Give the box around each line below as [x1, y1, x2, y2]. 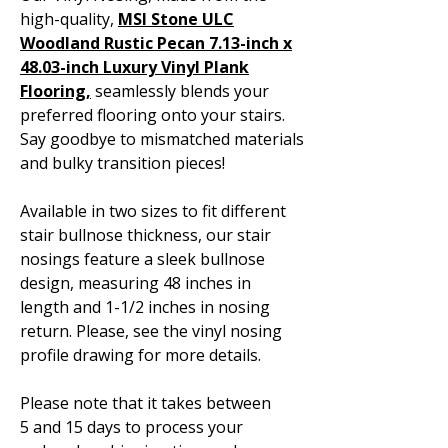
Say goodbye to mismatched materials [20, 128, 304, 150]
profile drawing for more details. [20, 344, 265, 366]
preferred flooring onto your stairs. [20, 104, 285, 126]
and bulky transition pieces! [20, 152, 229, 174]
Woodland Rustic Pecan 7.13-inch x [20, 32, 292, 54]
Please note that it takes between [20, 392, 271, 414]
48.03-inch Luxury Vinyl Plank [20, 56, 249, 78]
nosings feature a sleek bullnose [20, 248, 265, 270]
